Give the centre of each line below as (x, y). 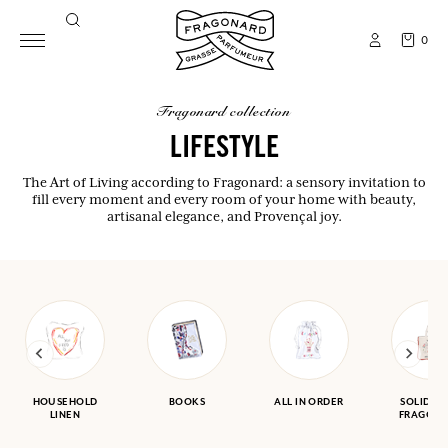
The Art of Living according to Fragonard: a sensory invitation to (224, 182)
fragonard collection (229, 112)
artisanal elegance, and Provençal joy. (224, 216)
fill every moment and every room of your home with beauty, (224, 199)
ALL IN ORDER (309, 401)
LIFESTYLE (224, 150)
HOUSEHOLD (65, 401)
